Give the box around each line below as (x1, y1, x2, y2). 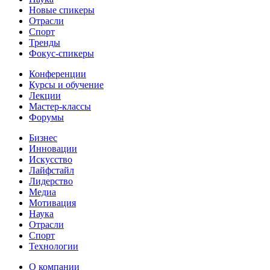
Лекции (29, 90, 61, 101)
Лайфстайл (29, 165, 74, 175)
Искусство (29, 154, 72, 165)
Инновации (29, 143, 77, 154)
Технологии (29, 240, 78, 251)
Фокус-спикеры (29, 48, 94, 58)
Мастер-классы (29, 101, 91, 111)
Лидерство (29, 175, 73, 186)
